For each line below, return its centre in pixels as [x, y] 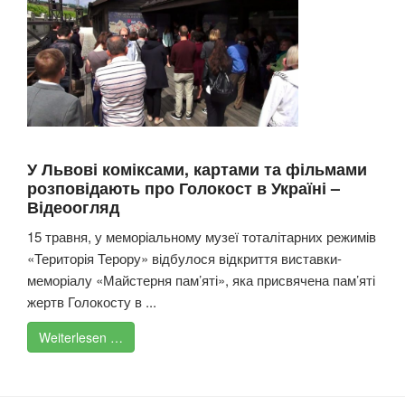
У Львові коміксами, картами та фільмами [197, 170]
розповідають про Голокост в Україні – [184, 188]
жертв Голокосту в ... [92, 302]
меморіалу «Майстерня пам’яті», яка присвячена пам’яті [201, 280]
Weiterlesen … [81, 338]
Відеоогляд [73, 207]
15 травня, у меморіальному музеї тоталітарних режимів [202, 237]
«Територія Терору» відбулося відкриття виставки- [184, 259]
